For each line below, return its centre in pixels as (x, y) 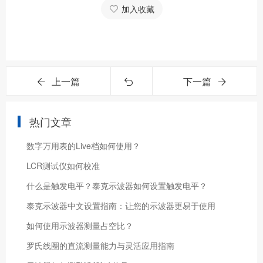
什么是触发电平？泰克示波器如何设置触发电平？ (117, 186)
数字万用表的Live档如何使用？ (83, 146)
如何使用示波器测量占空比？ (80, 225)
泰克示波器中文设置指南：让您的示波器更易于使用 (121, 205)
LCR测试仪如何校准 (63, 166)
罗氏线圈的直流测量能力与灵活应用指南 (100, 245)
